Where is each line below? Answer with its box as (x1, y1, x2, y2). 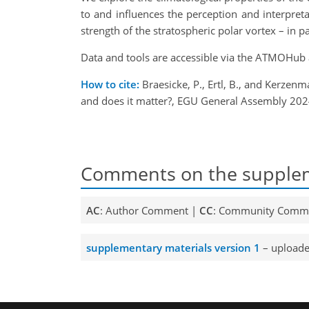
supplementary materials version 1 (86, 240, 260, 255)
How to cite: (81, 77, 139, 92)
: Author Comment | (99, 203, 199, 217)
